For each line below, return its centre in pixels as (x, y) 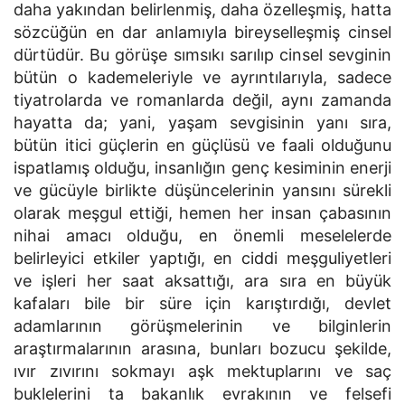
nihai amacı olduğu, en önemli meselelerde (202, 235)
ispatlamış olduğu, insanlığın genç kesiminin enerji (202, 168)
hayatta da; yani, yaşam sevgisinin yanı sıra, (202, 122)
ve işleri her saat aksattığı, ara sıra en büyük (202, 281)
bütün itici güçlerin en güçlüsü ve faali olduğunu (202, 145)
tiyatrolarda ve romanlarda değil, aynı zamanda (202, 100)
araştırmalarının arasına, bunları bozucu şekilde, (202, 348)
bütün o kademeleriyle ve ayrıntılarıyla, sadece (202, 77)
